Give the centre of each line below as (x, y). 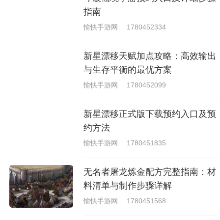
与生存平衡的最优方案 (128, 69)
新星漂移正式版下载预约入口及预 (150, 114)
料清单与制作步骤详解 (128, 186)
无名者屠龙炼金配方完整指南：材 (150, 172)
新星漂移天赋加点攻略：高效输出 (150, 56)
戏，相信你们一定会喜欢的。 (158, 7)
